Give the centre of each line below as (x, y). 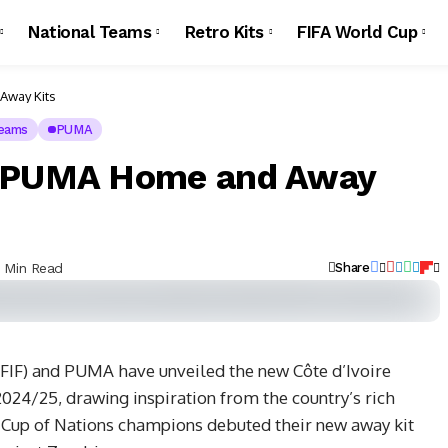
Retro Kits (224, 32)
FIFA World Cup (357, 32)
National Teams (90, 32)
